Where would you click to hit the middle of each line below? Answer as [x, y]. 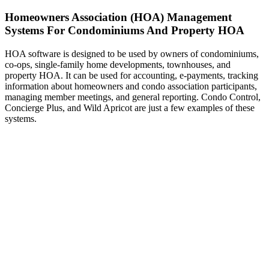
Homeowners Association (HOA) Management [118, 17]
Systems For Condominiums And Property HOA [125, 30]
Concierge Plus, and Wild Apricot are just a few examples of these [130, 107]
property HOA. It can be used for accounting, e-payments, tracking [131, 75]
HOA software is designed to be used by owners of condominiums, [132, 53]
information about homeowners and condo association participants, [131, 86]
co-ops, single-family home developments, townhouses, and [118, 64]
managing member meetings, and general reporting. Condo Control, [133, 97]
